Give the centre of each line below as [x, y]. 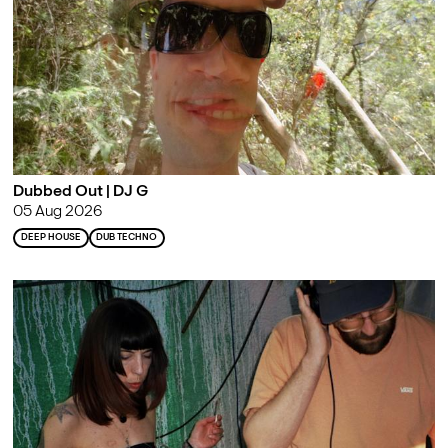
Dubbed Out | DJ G [80, 191]
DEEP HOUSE [50, 237]
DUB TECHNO [127, 237]
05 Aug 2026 [57, 211]
